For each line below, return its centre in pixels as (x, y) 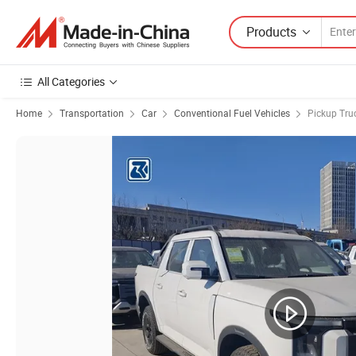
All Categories (71, 81)
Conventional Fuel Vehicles (232, 113)
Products (271, 31)
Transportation (92, 113)
